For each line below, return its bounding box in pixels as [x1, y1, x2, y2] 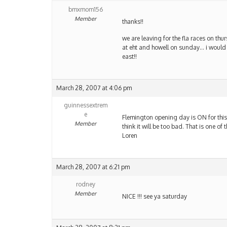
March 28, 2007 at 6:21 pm [56, 163, 130, 171]
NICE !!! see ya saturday [122, 193, 187, 201]
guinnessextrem [63, 101, 107, 109]
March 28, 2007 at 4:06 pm [56, 84, 132, 92]
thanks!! [122, 18, 143, 26]
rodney [75, 180, 95, 188]
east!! [122, 53, 137, 61]
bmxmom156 [68, 6, 103, 14]
